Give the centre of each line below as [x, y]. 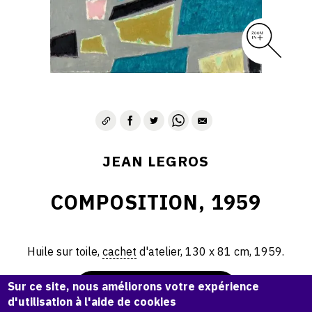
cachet [120, 251]
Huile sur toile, [65, 251]
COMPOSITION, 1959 [156, 202]
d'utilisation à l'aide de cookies [92, 301]
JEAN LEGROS [156, 161]
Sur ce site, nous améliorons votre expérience [134, 286]
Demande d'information [156, 289]
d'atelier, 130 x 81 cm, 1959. [211, 251]
